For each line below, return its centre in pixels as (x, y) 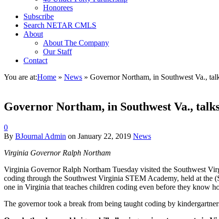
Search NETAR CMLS (60, 25)
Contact (35, 60)
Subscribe (39, 16)
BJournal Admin (41, 136)
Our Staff (57, 52)
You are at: (21, 77)
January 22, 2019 (104, 136)
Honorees (58, 8)
